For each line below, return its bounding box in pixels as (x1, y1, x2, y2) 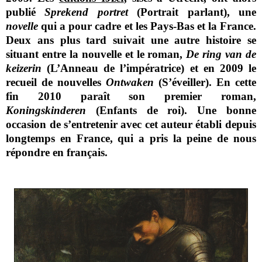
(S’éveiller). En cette (158, 75, 256, 88)
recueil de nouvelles (6, 75, 106, 88)
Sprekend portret (44, 5, 128, 18)
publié (6, 5, 45, 18)
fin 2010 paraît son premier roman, (6, 89, 256, 102)
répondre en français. (6, 146, 108, 158)
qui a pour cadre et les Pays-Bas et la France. (38, 19, 256, 32)
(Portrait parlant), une (127, 5, 256, 18)
